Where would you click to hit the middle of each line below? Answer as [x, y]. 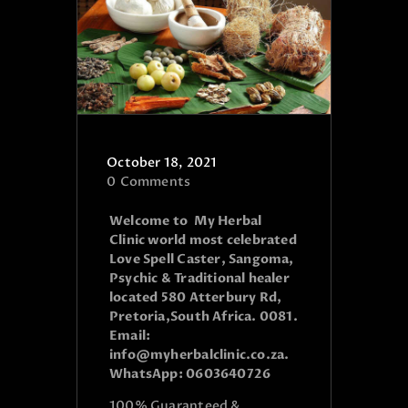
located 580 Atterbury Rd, [196, 298]
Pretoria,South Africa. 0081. [204, 317]
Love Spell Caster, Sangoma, [202, 260]
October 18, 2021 [162, 162]
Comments [155, 181]
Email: [130, 336]
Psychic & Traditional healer [199, 279]
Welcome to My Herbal [186, 221]
